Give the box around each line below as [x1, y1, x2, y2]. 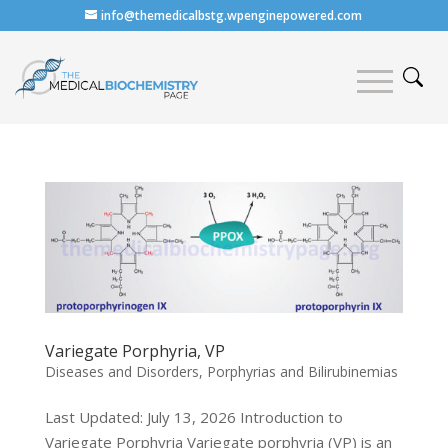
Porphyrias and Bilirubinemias [206, 362, 398, 382]
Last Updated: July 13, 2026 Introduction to [44, 407, 343, 428]
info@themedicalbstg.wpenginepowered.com [101, 7, 363, 24]
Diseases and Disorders [44, 362, 199, 382]
